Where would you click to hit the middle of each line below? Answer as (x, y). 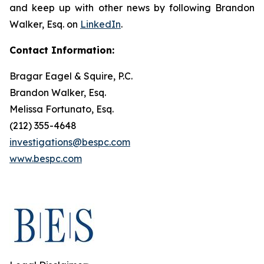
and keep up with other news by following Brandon (132, 8)
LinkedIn (100, 24)
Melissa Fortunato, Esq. (62, 109)
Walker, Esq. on (45, 24)
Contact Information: (62, 50)
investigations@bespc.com (70, 142)
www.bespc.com (46, 159)
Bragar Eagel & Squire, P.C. (71, 76)
